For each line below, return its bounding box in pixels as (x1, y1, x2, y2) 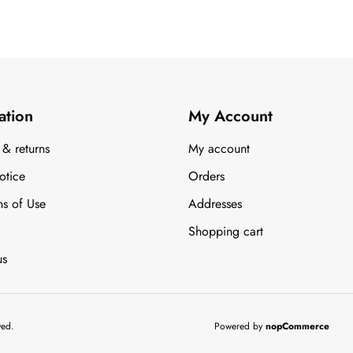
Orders (188, 166, 225, 185)
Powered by (214, 319, 266, 334)
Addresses (188, 194, 242, 213)
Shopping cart (188, 221, 263, 240)
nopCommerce (265, 319, 329, 334)
